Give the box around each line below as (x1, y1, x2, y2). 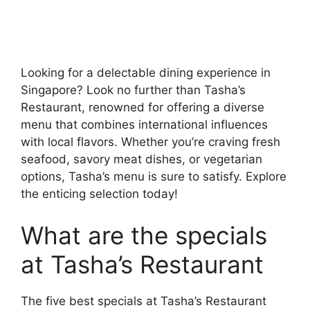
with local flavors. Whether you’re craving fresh (21, 135, 280, 149)
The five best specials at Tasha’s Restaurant (21, 293, 266, 308)
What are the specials (21, 220, 267, 250)
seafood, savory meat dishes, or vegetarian (21, 152, 262, 167)
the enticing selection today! (21, 187, 178, 201)
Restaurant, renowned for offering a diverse (21, 100, 264, 115)
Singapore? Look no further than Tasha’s (21, 83, 246, 98)
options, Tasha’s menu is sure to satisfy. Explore (21, 170, 286, 184)
